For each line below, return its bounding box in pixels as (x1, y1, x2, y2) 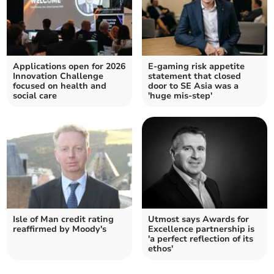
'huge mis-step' (148, 90, 212, 102)
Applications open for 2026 (13, 61, 126, 73)
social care (13, 90, 57, 102)
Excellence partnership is (148, 223, 254, 235)
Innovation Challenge (13, 70, 104, 83)
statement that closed (148, 70, 241, 83)
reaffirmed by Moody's (13, 223, 107, 235)
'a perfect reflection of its (148, 233, 253, 245)
